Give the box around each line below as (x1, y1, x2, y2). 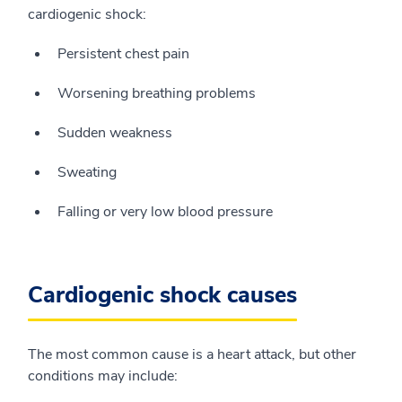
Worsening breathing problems (57, 83, 256, 103)
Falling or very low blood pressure (57, 202, 273, 222)
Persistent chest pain (57, 44, 189, 64)
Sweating (57, 162, 117, 182)
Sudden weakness (57, 123, 172, 143)
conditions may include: (28, 366, 178, 386)
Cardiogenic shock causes (28, 280, 297, 310)
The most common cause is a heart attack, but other (28, 345, 356, 364)
